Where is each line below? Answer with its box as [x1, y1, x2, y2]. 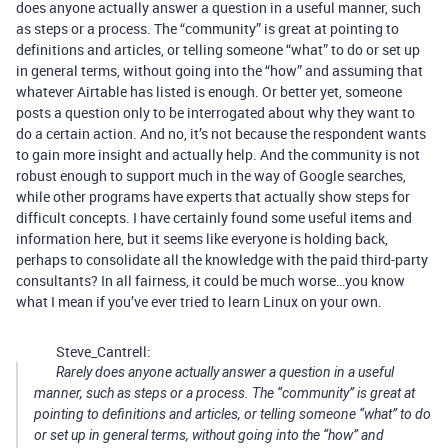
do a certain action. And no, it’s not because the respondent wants [16, 124, 426, 143]
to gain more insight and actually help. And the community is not [16, 145, 420, 164]
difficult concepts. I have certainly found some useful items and [16, 208, 412, 227]
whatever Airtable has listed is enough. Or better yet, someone [16, 82, 402, 101]
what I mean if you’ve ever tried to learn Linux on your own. [16, 292, 382, 311]
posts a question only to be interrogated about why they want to [16, 103, 415, 122]
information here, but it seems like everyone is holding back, [16, 229, 388, 248]
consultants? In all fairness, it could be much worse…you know [16, 271, 405, 290]
